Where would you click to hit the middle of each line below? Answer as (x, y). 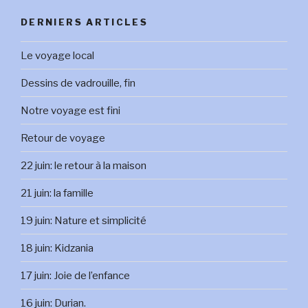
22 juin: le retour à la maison (84, 165)
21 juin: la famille (57, 193)
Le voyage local (57, 55)
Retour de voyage (63, 138)
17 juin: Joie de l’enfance (75, 275)
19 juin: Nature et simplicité (84, 220)
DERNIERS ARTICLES (85, 22)
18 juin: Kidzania (57, 248)
